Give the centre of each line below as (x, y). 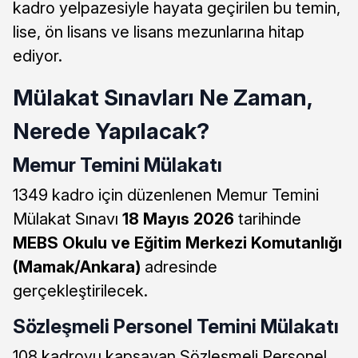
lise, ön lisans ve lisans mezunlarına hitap (159, 32)
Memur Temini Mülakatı (117, 165)
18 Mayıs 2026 (178, 219)
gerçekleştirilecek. (80, 290)
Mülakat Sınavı (68, 219)
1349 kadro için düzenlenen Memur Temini (166, 195)
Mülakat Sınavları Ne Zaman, (162, 97)
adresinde (179, 267)
